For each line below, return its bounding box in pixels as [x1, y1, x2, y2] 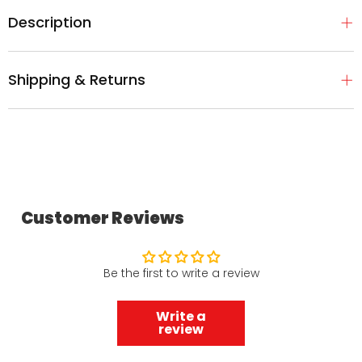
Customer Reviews [21, 207, 184, 229]
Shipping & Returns [8, 69, 145, 90]
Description [8, 12, 91, 32]
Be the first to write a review [103, 265, 259, 281]
